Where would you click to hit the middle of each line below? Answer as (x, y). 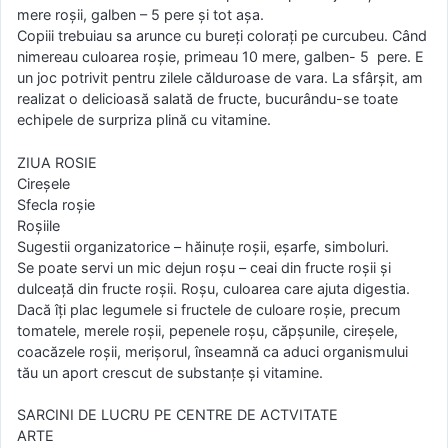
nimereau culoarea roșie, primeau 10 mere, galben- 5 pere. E (220, 56)
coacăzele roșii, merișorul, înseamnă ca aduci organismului (212, 351)
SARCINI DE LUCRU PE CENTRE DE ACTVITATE (177, 415)
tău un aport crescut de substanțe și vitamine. (170, 372)
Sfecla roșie (56, 204)
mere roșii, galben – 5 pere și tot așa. (140, 14)
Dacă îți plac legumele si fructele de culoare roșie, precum (209, 309)
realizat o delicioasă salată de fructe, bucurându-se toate (207, 98)
